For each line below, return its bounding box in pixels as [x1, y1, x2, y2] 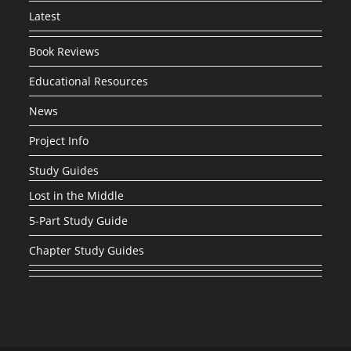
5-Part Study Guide [29, 213, 128, 229]
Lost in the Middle [29, 188, 125, 204]
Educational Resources [29, 74, 149, 89]
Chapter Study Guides [29, 243, 145, 259]
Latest [29, 9, 61, 24]
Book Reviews [29, 44, 100, 60]
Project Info [29, 133, 89, 149]
